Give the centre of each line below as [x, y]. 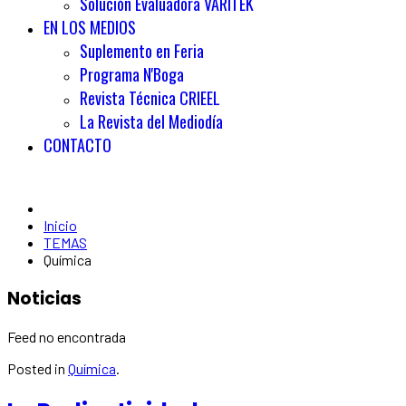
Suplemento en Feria [142, 51]
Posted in [38, 369]
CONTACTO [77, 145]
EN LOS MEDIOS [90, 27]
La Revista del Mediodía [151, 121]
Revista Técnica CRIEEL [150, 98]
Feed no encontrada [67, 337]
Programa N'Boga [132, 74]
